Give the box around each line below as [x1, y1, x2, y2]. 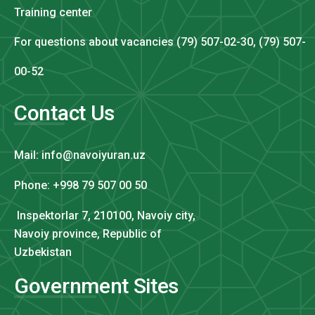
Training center [14, 5, 92, 19]
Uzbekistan [14, 245, 72, 259]
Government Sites [14, 273, 179, 298]
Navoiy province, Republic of [14, 226, 162, 240]
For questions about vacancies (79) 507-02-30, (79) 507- [14, 34, 306, 49]
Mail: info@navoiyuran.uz [14, 148, 146, 162]
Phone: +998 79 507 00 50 [14, 178, 147, 192]
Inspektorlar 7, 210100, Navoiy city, [14, 208, 195, 222]
